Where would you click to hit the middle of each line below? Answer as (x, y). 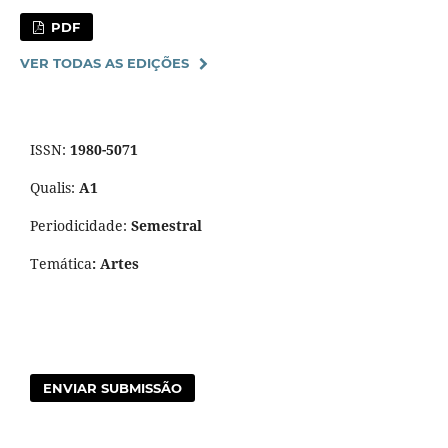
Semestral (166, 225)
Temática (61, 263)
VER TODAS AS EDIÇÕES (104, 62)
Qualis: (52, 187)
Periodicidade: (80, 225)
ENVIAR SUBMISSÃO (113, 387)
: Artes (115, 263)
